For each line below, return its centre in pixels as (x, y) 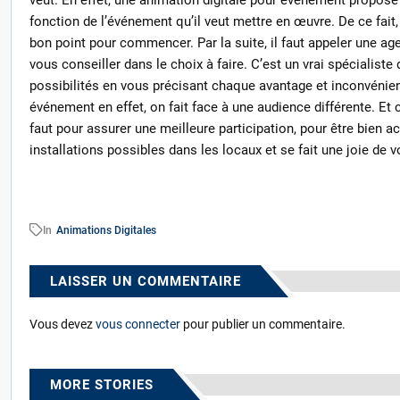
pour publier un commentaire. (262, 324)
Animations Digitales (106, 230)
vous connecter (137, 324)
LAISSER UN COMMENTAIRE (145, 281)
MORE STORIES (101, 384)
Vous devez (62, 324)
